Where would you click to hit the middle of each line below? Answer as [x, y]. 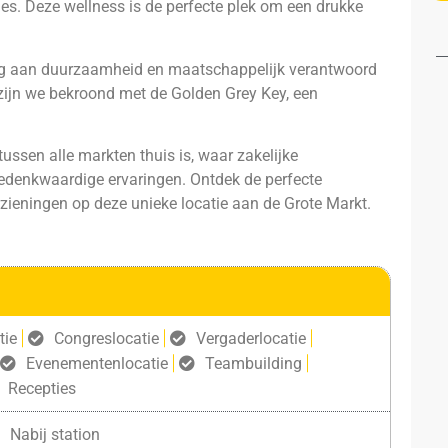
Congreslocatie [106, 338]
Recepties [41, 388]
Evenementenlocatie [96, 363]
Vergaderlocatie [250, 338]
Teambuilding [253, 363]
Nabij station [54, 434]
